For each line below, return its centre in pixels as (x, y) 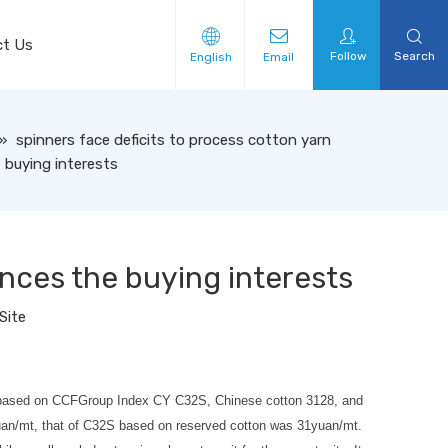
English (211, 56)
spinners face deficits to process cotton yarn (173, 139)
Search (414, 55)
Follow (348, 55)
